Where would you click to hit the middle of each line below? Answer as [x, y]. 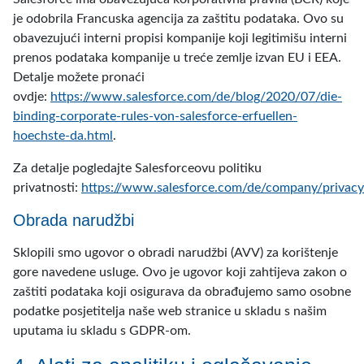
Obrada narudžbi [74, 220]
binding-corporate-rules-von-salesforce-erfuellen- [155, 116]
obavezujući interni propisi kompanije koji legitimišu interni [180, 38]
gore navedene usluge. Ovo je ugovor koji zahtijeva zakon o [180, 272]
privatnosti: [47, 188]
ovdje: [32, 97]
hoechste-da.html [63, 136]
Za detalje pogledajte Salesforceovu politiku [137, 168]
